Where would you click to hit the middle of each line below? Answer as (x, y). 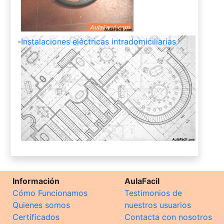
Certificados (36, 217)
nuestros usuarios (158, 205)
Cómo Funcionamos (50, 193)
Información (36, 181)
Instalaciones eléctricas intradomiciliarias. (99, 41)
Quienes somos (41, 205)
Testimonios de (153, 193)
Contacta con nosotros (168, 217)
